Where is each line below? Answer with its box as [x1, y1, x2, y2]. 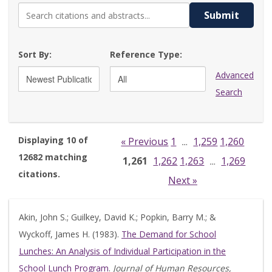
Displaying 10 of [18, 134, 88, 146]
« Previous [121, 135, 169, 148]
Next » [168, 174, 197, 187]
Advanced [216, 69, 254, 81]
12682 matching [18, 151, 87, 163]
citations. [18, 168, 60, 180]
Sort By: [18, 49, 52, 60]
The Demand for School [121, 228, 216, 240]
